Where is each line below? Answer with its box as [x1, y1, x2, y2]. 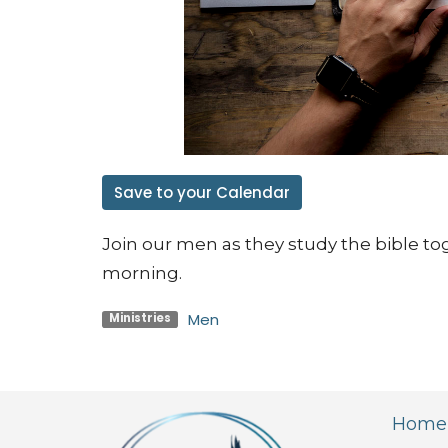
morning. [102, 263, 182, 283]
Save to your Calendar [114, 182, 290, 203]
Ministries [108, 310, 171, 327]
